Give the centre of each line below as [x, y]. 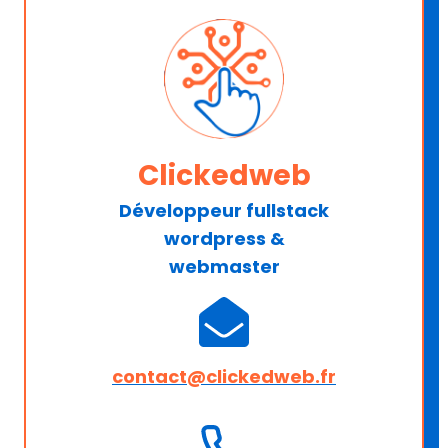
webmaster [224, 266]
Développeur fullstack [224, 210]
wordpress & [224, 238]
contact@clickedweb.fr [224, 376]
